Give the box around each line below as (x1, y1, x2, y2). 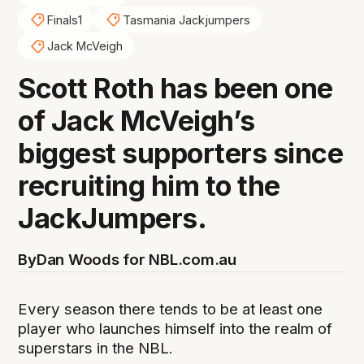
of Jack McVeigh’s (18, 104, 255, 138)
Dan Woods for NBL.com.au (36, 250, 236, 270)
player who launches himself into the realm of (18, 319, 333, 339)
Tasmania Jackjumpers (122, 12, 250, 27)
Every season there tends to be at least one (18, 300, 323, 319)
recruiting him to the (18, 169, 280, 203)
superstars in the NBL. (18, 339, 174, 358)
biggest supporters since (18, 136, 344, 171)
